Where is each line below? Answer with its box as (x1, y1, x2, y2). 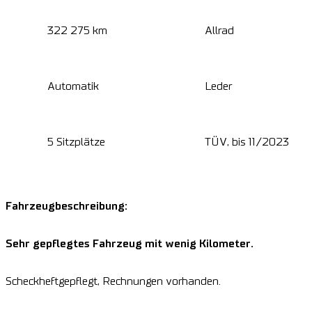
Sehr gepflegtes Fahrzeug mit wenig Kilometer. (6, 238, 253, 250)
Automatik (47, 81, 99, 93)
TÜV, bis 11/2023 (204, 136, 289, 148)
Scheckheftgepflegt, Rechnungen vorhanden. (6, 276, 221, 288)
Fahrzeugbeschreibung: (6, 201, 127, 212)
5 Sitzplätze (47, 136, 105, 148)
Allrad (204, 25, 234, 37)
